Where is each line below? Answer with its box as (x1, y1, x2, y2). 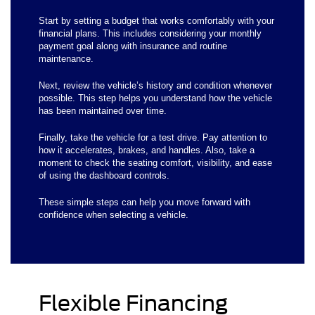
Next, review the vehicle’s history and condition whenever (39, 80, 272, 91)
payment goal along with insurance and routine (39, 41, 227, 52)
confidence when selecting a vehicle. (39, 210, 188, 221)
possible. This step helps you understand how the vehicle (39, 93, 272, 104)
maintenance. (39, 53, 94, 65)
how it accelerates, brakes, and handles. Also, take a (39, 145, 255, 156)
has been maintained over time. (39, 105, 167, 117)
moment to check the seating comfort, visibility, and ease (39, 157, 272, 169)
